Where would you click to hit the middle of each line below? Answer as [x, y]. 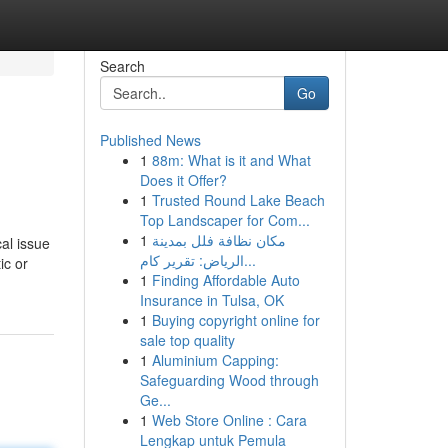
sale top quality [187, 340]
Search [122, 66]
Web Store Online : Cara [229, 420]
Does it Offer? [183, 180]
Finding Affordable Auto [225, 280]
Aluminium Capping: [215, 360]
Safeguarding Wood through [229, 380]
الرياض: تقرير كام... [249, 260]
